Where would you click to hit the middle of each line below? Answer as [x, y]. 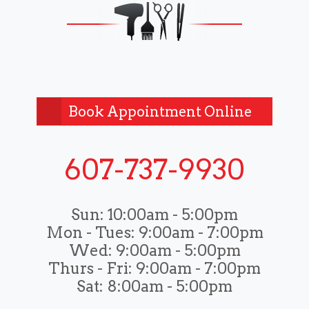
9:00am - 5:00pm [176, 251]
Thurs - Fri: [90, 269]
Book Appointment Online [160, 111]
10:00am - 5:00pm [171, 215]
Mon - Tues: [90, 233]
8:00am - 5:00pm [168, 287]
